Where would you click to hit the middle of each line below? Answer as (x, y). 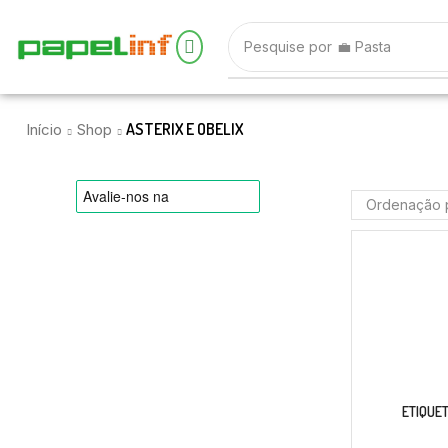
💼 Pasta (363, 46)
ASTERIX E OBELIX (184, 129)
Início (44, 129)
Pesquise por (287, 46)
